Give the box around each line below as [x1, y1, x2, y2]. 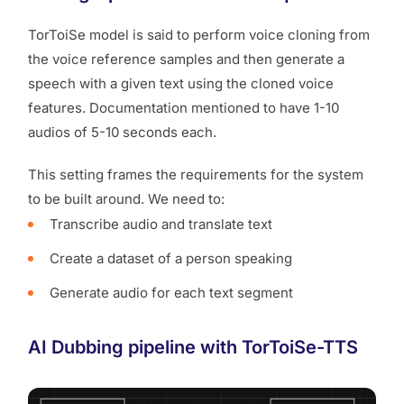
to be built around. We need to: [28, 189, 225, 207]
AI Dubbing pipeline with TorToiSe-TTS [28, 335, 363, 358]
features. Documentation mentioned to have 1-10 [28, 98, 339, 116]
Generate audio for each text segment [50, 283, 293, 301]
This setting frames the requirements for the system [28, 165, 363, 183]
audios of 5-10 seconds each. [28, 123, 220, 141]
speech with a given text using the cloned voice [28, 74, 334, 92]
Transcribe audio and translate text [50, 215, 272, 233]
